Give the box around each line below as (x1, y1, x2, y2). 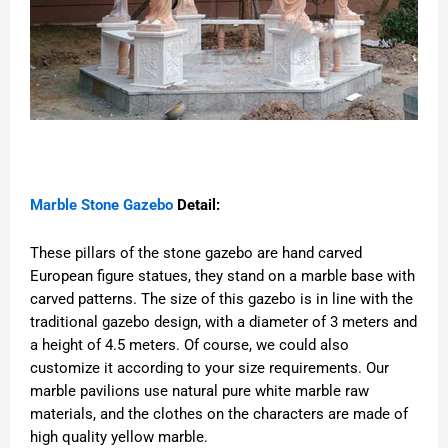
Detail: (173, 195, 220, 214)
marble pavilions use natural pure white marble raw (30, 382, 369, 401)
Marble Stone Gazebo (30, 195, 173, 214)
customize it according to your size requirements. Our (30, 359, 389, 378)
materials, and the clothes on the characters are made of (30, 405, 408, 424)
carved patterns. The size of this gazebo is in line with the (30, 290, 413, 309)
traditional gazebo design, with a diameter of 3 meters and (30, 313, 417, 332)
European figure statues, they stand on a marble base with (30, 267, 415, 286)
